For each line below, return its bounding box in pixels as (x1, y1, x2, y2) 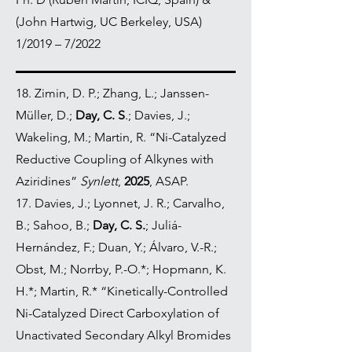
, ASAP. (149, 174, 189, 189)
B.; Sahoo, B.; (16, 218, 93, 233)
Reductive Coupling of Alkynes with (16, 152, 214, 167)
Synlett (80, 174, 118, 189)
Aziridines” (16, 174, 80, 189)
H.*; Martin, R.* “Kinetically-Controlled (16, 284, 228, 299)
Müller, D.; (16, 108, 75, 123)
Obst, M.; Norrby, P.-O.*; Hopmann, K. (16, 262, 226, 277)
